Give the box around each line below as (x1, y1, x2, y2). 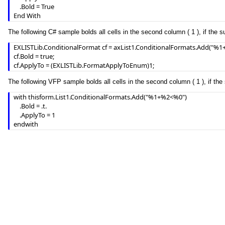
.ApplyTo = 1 (14, 110, 20, 120)
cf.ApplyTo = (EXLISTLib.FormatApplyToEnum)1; (14, 61, 154, 70)
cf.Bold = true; (14, 52, 54, 61)
